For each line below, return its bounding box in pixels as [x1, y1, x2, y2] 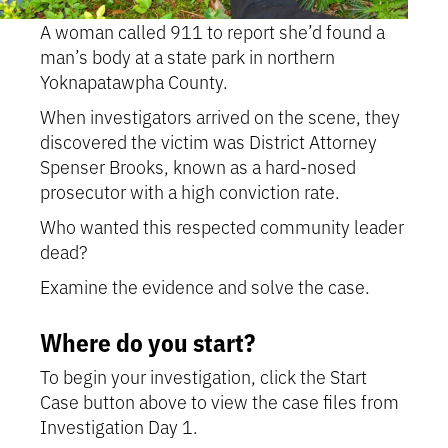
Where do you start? [40, 322, 255, 359]
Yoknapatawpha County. [40, 68, 228, 93]
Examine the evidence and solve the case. [40, 273, 370, 298]
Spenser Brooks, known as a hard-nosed [40, 153, 356, 178]
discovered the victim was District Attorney [40, 128, 377, 153]
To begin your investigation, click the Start [40, 363, 367, 388]
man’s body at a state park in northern [40, 43, 335, 68]
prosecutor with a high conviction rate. [40, 178, 340, 203]
